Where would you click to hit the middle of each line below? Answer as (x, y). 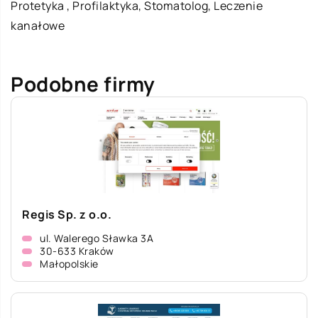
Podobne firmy (83, 84)
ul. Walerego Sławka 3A (97, 238)
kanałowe (38, 26)
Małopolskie (69, 264)
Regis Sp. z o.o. (67, 214)
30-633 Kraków (77, 251)
